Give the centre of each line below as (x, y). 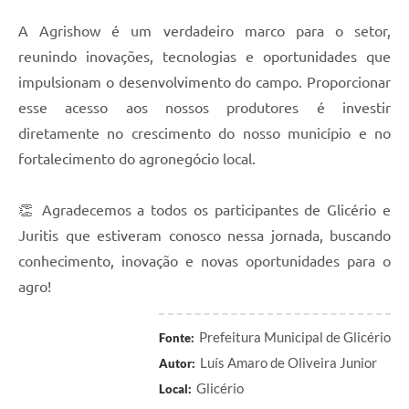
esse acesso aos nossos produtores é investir (204, 108)
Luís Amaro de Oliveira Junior (288, 363)
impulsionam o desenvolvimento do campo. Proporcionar (204, 83)
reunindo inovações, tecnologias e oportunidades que (204, 57)
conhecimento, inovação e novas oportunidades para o (204, 262)
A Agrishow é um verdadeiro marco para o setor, (204, 31)
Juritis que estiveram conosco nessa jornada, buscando (204, 236)
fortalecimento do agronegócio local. (137, 159)
